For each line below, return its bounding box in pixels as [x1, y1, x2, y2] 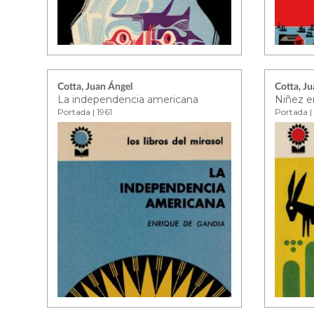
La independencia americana [57, 93, 199, 106]
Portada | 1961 [57, 107, 113, 117]
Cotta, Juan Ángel [57, 82, 133, 92]
